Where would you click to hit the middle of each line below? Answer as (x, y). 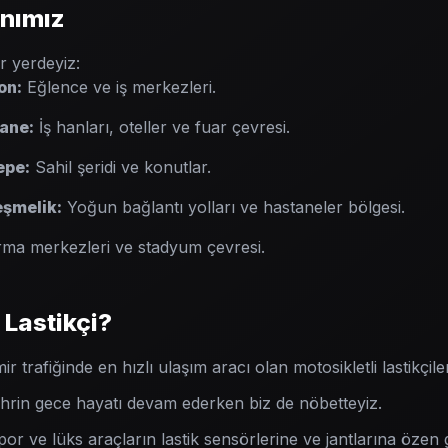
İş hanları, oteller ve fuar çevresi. (162, 127)
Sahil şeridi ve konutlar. (120, 167)
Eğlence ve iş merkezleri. (119, 87)
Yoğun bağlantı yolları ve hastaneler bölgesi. (233, 207)
